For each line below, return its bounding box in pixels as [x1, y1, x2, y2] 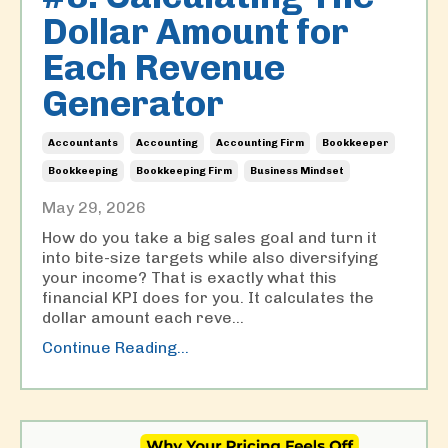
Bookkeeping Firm [136, 164, 232, 177]
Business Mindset [250, 164, 344, 177]
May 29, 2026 [42, 197, 146, 217]
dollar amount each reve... [42, 307, 244, 327]
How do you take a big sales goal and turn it [42, 227, 377, 247]
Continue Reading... [42, 337, 189, 357]
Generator [42, 81, 224, 125]
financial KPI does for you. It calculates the [42, 287, 374, 307]
